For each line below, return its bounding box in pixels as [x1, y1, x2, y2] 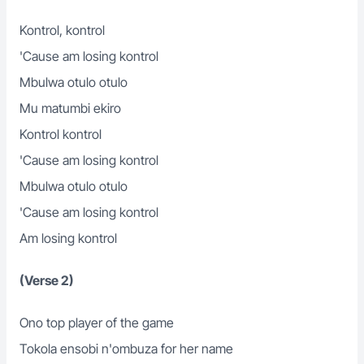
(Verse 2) [19, 272, 74, 288]
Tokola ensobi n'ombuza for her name [19, 340, 233, 357]
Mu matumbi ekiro [19, 100, 121, 116]
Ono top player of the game [19, 314, 174, 331]
